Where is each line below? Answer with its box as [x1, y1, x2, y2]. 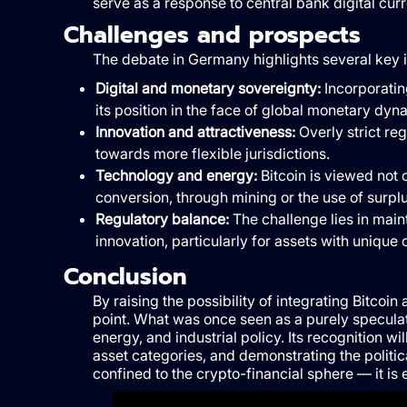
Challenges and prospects [63, 18, 361, 54]
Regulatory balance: [94, 210, 229, 229]
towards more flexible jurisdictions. [94, 144, 330, 164]
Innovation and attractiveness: [94, 123, 295, 142]
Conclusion [63, 260, 187, 295]
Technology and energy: [94, 166, 257, 185]
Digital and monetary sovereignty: [94, 79, 321, 98]
